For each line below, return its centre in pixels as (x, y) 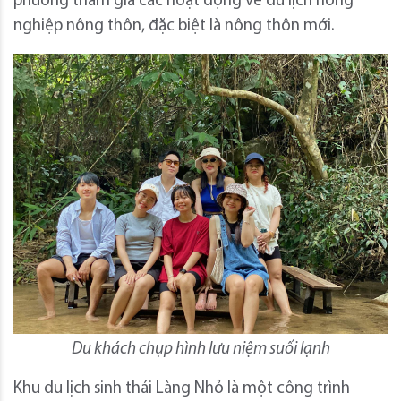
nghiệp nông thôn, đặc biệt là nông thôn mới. (174, 26)
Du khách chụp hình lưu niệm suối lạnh (200, 350)
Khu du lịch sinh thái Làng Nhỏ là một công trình (182, 389)
